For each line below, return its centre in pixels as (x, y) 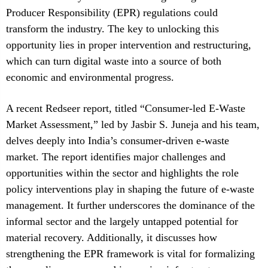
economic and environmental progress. (90, 77)
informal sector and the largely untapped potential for (122, 221)
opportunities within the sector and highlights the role (122, 173)
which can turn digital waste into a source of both (114, 61)
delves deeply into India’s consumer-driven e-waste (118, 141)
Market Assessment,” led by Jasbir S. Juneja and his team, (133, 124)
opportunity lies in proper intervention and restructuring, (129, 45)
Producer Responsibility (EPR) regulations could (112, 13)
